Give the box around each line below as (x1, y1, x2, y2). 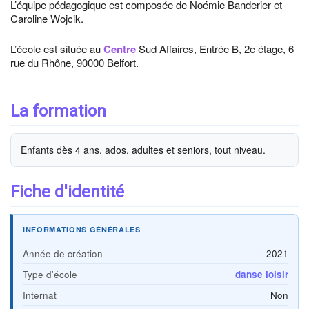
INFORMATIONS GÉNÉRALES (23, 224, 141, 235)
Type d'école (23, 268, 77, 281)
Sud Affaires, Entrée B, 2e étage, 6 (136, 41, 294, 56)
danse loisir (235, 268, 288, 281)
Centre (103, 41, 136, 57)
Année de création (23, 247, 103, 260)
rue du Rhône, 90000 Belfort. (10, 55, 139, 70)
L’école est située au (10, 41, 103, 56)
